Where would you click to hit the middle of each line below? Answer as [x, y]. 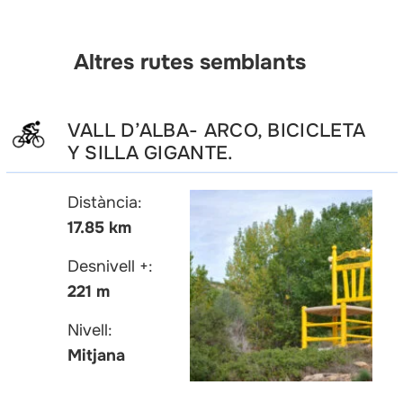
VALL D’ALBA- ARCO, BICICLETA [216, 131]
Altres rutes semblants [189, 63]
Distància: [104, 203]
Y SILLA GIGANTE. [150, 153]
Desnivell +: [110, 267]
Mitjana [96, 356]
